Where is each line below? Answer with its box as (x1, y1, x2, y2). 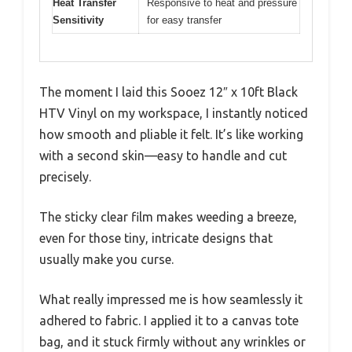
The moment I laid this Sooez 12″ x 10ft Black (39, 84, 298, 99)
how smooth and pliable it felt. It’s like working (39, 126, 303, 141)
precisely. (39, 169, 91, 184)
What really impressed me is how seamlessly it (39, 291, 302, 306)
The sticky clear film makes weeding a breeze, (39, 209, 297, 224)
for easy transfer (147, 14, 222, 27)
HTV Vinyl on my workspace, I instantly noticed (39, 105, 308, 120)
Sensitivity (53, 14, 104, 27)
